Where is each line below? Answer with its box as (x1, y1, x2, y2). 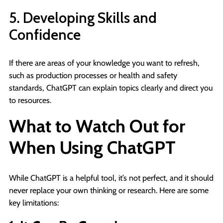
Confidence (9, 25, 81, 43)
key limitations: (9, 197, 59, 208)
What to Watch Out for (9, 114, 185, 137)
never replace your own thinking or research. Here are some (9, 185, 209, 195)
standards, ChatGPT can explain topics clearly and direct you (9, 82, 213, 93)
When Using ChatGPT (9, 136, 176, 158)
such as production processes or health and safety (9, 70, 177, 80)
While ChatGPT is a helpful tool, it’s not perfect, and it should (9, 172, 214, 183)
